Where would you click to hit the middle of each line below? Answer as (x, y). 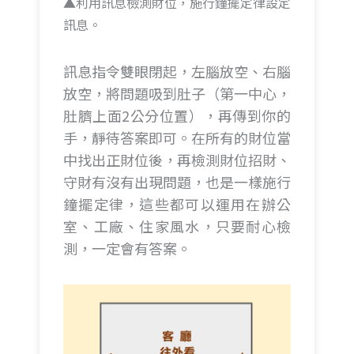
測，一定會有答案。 (127, 249)
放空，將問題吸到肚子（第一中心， (177, 94)
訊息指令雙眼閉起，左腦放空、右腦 (177, 72)
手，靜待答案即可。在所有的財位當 (177, 138)
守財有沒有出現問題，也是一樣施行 (177, 182)
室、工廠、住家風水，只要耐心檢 (177, 226)
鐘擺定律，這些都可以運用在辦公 (177, 204)
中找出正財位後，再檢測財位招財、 (177, 160)
